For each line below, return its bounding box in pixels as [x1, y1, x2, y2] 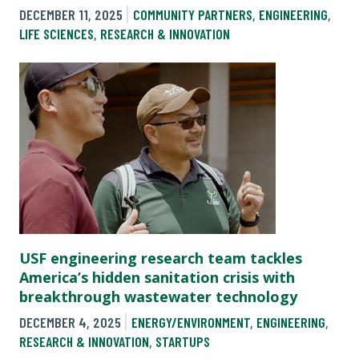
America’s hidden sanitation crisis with [19, 267, 295, 287]
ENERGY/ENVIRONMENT [131, 313, 250, 332]
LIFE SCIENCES [19, 24, 94, 42]
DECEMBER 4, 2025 [19, 313, 121, 332]
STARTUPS [155, 333, 210, 351]
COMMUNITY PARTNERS [132, 5, 252, 23]
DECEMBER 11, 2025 [19, 5, 123, 23]
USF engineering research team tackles [19, 248, 302, 268]
